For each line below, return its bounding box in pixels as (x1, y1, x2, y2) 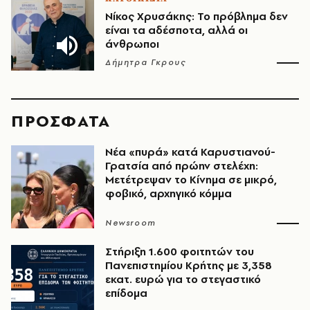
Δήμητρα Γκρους (105, 57, 186, 68)
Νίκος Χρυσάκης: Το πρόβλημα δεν (105, 9, 288, 24)
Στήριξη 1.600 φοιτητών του (105, 244, 254, 259)
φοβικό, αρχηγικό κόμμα (105, 186, 232, 201)
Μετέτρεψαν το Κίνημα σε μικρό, (105, 172, 277, 187)
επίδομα (105, 286, 147, 300)
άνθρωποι (105, 37, 159, 51)
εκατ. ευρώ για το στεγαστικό (105, 272, 261, 286)
